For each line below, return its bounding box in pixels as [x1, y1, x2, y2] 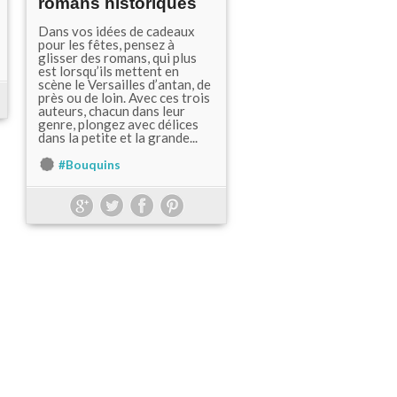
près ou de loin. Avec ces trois [38, 90, 210, 105]
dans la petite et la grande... [38, 129, 198, 145]
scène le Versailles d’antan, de [38, 76, 211, 92]
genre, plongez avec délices [38, 116, 198, 132]
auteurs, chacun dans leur [38, 103, 185, 119]
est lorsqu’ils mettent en [38, 63, 179, 79]
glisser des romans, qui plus [38, 50, 197, 66]
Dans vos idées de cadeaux [38, 23, 195, 39]
